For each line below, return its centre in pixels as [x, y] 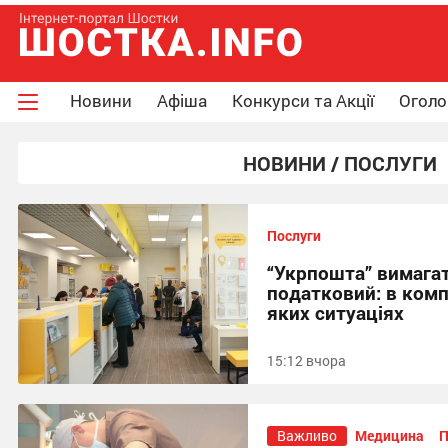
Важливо [307, 435]
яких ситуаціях [335, 312]
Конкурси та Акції [303, 100]
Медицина [389, 435]
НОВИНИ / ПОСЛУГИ [340, 163]
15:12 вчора [306, 360]
